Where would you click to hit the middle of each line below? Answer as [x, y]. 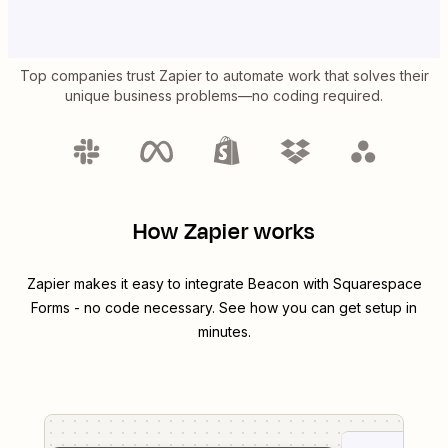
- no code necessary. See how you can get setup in [243, 308]
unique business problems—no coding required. [224, 96]
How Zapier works [224, 232]
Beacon [273, 284]
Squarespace [377, 284]
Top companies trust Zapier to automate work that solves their [224, 76]
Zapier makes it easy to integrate [137, 284]
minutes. [224, 332]
